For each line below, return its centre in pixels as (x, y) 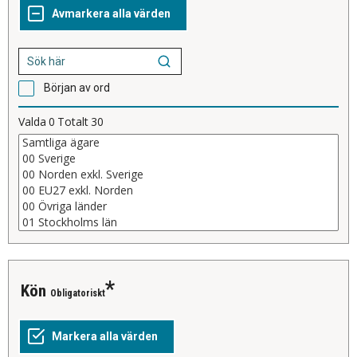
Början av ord (77, 88)
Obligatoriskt (78, 294)
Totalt (73, 122)
